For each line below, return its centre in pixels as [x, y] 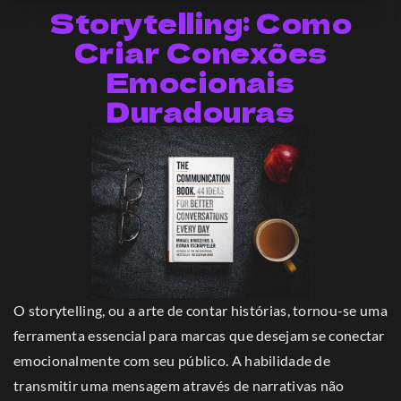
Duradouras [200, 111]
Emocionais [200, 82]
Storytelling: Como [200, 23]
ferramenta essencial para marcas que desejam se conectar [199, 336]
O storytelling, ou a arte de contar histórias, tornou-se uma [200, 311]
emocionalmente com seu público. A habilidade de [172, 361]
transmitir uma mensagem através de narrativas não [179, 386]
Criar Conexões [200, 52]
